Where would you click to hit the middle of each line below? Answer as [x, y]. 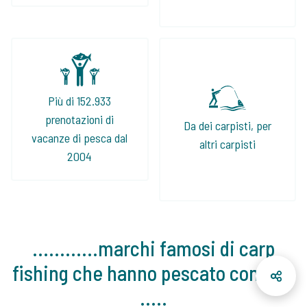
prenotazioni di [80, 120]
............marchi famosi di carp [153, 248]
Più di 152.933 [80, 101]
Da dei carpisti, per [227, 126]
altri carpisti [227, 144]
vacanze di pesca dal [80, 138]
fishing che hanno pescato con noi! [153, 273]
